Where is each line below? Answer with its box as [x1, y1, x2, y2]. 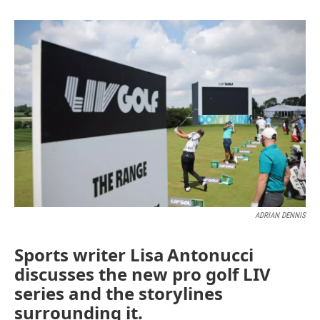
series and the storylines [14, 281, 223, 306]
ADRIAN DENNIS [255, 211, 306, 221]
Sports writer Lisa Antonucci [14, 243, 254, 267]
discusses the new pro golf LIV [14, 262, 271, 286]
